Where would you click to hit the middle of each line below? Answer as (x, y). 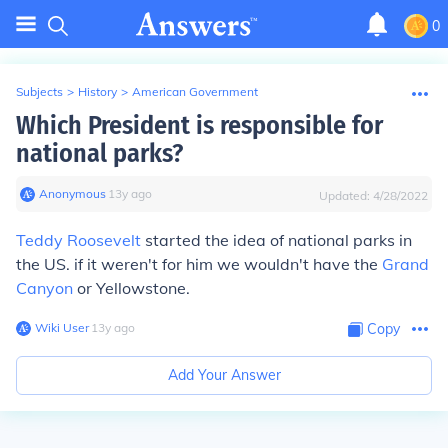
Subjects (39, 91)
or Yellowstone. (131, 288)
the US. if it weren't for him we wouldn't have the (199, 264)
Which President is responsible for (199, 125)
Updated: (346, 195)
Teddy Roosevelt (78, 240)
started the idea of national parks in (276, 240)
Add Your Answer (224, 375)
